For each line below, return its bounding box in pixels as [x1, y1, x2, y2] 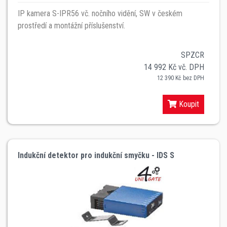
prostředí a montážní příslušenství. [18, 20, 125, 30]
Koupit [177, 99, 199, 109]
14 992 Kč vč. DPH [144, 62, 204, 72]
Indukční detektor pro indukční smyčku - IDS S [18, 150, 174, 160]
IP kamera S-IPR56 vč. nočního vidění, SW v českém [18, 8, 182, 18]
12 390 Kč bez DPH [157, 74, 204, 82]
